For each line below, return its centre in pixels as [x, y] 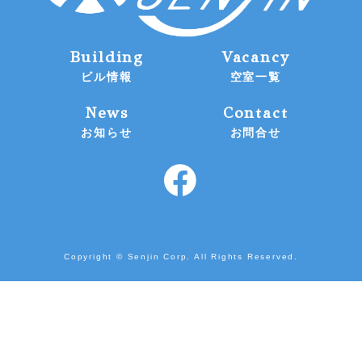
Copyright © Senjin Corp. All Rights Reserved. [181, 256]
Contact [255, 112]
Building [107, 57]
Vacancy [255, 57]
